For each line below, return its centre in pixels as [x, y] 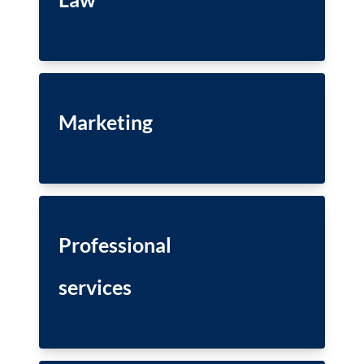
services [95, 287]
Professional [115, 245]
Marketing [106, 122]
